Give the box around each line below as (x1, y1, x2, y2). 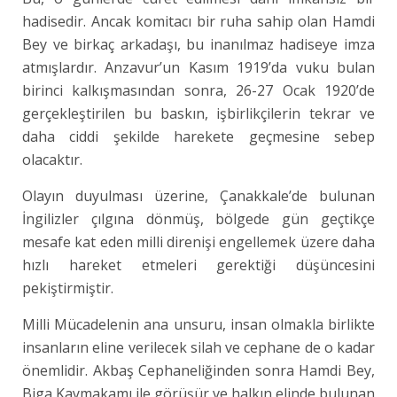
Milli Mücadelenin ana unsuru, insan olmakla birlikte (22, 315, 376, 334)
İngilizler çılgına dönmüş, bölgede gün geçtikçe (22, 209, 376, 229)
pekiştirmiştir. (22, 278, 113, 298)
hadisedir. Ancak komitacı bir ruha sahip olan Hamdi (22, 12, 376, 31)
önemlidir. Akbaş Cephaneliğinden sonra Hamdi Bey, (22, 361, 376, 380)
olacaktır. (22, 150, 82, 169)
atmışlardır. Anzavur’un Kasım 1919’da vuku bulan (22, 58, 376, 77)
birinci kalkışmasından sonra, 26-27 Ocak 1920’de (22, 81, 376, 100)
